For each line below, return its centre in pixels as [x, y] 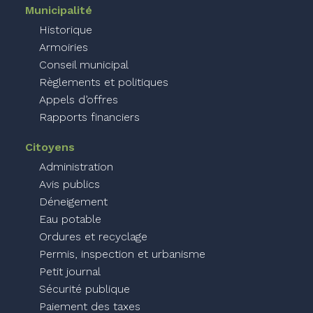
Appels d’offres [79, 100]
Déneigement [73, 202]
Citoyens [50, 147]
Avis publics [70, 184]
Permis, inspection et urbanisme [122, 254]
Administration [76, 167]
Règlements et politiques [104, 82]
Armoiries [64, 47]
